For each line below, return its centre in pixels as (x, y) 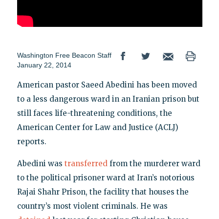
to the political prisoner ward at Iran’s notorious (106, 178)
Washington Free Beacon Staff (64, 55)
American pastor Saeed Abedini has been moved (107, 85)
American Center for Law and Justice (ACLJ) (98, 128)
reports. (32, 142)
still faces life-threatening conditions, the (94, 113)
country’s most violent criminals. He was (92, 206)
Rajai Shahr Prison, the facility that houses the (103, 192)
